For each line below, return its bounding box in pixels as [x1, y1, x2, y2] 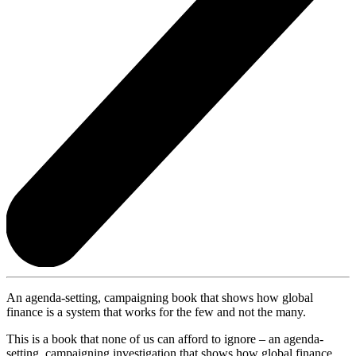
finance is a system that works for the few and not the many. [6, 304, 306, 319]
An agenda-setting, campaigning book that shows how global [6, 290, 313, 304]
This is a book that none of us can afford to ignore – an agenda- [6, 331, 323, 346]
